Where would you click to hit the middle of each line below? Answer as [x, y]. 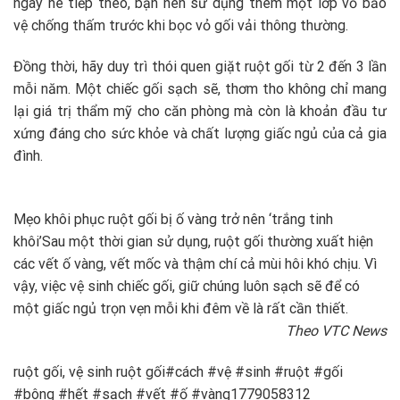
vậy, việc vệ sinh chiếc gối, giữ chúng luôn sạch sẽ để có [187, 286]
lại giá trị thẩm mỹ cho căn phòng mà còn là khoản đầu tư [200, 112]
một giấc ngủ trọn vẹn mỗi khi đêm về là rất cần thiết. [181, 308]
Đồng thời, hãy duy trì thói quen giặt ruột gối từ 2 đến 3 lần [200, 67]
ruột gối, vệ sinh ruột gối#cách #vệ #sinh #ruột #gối [178, 371]
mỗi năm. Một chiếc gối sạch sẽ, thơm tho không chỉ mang [200, 89]
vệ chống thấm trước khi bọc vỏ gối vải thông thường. [181, 26]
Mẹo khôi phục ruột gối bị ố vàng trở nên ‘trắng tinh [173, 219]
